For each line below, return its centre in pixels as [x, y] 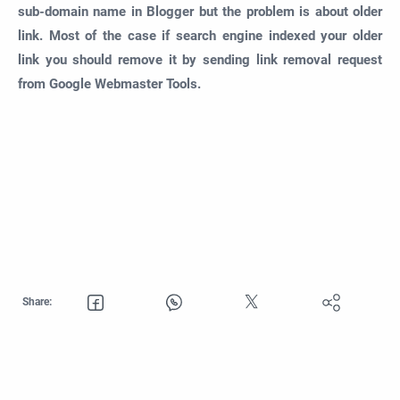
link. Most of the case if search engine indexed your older [200, 35]
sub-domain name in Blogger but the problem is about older [200, 11]
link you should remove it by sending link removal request [200, 59]
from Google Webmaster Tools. [111, 83]
